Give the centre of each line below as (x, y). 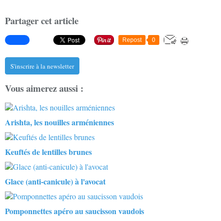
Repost (132, 40)
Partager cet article (42, 20)
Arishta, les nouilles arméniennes (59, 122)
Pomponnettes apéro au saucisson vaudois (74, 211)
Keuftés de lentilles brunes (48, 152)
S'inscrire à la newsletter (42, 66)
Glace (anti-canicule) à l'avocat (55, 182)
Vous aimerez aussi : (44, 88)
